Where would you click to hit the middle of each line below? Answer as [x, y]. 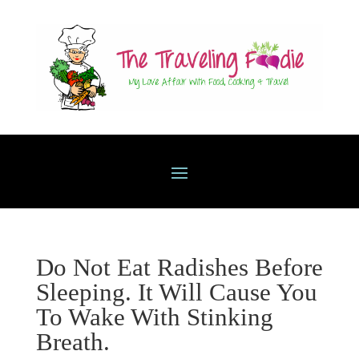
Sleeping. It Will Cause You [176, 292]
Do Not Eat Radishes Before [179, 267]
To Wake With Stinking [154, 317]
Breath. [73, 341]
